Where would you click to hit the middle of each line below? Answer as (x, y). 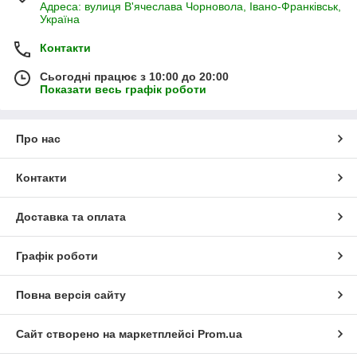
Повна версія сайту (71, 295)
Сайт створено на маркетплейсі (107, 334)
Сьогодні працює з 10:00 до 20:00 (134, 77)
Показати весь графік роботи (123, 90)
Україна (60, 20)
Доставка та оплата (71, 217)
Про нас (38, 139)
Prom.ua (220, 334)
